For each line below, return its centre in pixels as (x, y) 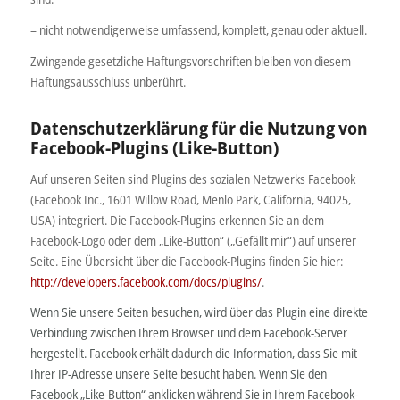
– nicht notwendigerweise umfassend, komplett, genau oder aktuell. (198, 29)
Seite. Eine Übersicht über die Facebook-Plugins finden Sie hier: (186, 261)
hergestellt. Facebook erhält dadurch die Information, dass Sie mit (193, 354)
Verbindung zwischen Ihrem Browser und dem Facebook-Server (188, 333)
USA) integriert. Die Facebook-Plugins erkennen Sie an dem (177, 220)
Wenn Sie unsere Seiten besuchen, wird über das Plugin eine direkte (199, 312)
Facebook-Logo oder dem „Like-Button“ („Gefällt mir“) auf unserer (193, 240)
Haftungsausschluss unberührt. (108, 81)
